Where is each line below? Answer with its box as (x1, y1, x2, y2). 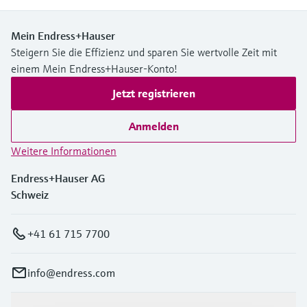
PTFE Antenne (23, 6, 81, 19)
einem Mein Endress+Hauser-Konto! (11, 61, 177, 75)
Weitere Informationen (11, 143, 116, 158)
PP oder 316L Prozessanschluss (23, 20, 149, 33)
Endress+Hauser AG (11, 171, 105, 185)
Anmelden (128, 119, 179, 133)
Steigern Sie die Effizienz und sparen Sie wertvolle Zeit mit (11, 45, 277, 59)
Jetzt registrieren (112, 86, 195, 100)
